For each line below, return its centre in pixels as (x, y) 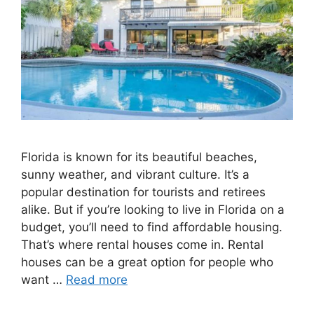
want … (43, 279)
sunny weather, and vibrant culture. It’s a (135, 174)
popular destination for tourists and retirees (143, 192)
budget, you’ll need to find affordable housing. (152, 227)
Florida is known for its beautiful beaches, (139, 157)
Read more (97, 279)
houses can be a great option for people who (147, 262)
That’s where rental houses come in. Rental (142, 244)
